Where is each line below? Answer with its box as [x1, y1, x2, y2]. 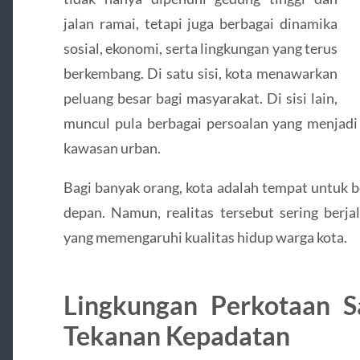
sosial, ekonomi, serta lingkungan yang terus [63, 39, 338, 57]
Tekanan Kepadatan [63, 320, 290, 352]
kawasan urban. [63, 138, 161, 157]
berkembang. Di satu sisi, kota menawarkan [63, 63, 338, 82]
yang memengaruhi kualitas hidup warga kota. [63, 228, 347, 247]
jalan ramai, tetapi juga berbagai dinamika [63, 14, 338, 32]
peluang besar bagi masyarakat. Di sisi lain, [63, 88, 338, 107]
